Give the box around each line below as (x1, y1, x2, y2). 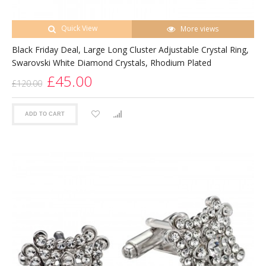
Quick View (61, 23, 97, 33)
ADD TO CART (25, 111, 65, 118)
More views (180, 23, 219, 34)
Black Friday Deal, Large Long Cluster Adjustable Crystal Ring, (12, 43, 249, 55)
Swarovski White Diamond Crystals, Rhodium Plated (12, 56, 211, 68)
